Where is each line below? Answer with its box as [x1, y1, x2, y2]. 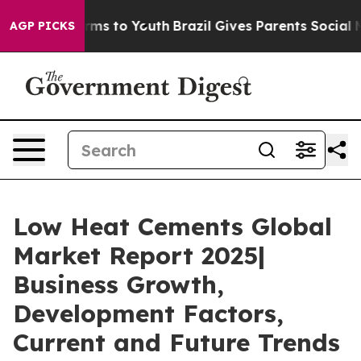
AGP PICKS [10, 19, 75, 33]
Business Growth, [13, 269, 224, 300]
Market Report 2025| [13, 240, 265, 271]
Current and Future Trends [13, 327, 340, 358]
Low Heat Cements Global [13, 211, 332, 242]
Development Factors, [13, 298, 284, 329]
